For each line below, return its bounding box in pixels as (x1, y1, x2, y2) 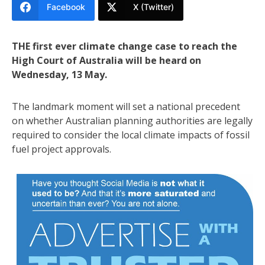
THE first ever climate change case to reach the (12, 39, 237, 53)
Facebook (47, 1, 85, 12)
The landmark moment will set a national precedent (12, 99, 240, 113)
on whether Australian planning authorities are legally (12, 114, 253, 127)
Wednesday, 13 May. (12, 67, 107, 81)
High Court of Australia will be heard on (12, 53, 201, 67)
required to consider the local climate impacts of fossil (12, 128, 250, 141)
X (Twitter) (133, 1, 174, 12)
